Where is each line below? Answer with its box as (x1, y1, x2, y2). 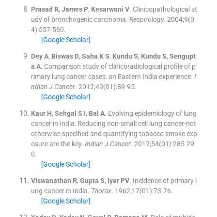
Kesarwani (91, 5, 124, 13)
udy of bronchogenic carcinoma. (31, 15, 128, 23)
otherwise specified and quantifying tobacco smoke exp (31, 129, 197, 138)
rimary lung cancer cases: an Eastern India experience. (31, 72, 193, 80)
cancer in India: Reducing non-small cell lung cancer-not (31, 119, 196, 127)
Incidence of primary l (132, 176, 197, 185)
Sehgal (54, 109, 77, 117)
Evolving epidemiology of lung (108, 109, 197, 117)
